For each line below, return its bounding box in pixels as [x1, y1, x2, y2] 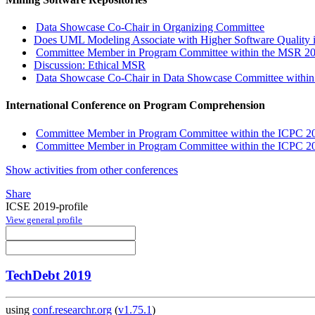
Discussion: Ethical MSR [34, 59, 146, 72]
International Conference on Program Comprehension [6, 99, 265, 112]
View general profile [6, 214, 82, 225]
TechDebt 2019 [6, 268, 91, 283]
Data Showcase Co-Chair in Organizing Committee [36, 21, 265, 34]
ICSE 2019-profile [6, 200, 88, 212]
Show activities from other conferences [6, 163, 178, 176]
